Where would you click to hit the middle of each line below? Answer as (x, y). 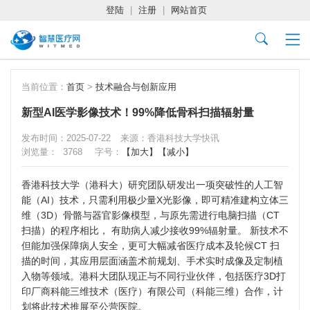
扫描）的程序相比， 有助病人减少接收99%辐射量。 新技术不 (155, 230)
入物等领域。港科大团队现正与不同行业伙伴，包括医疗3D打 (154, 276)
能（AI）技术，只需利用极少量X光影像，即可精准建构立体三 (155, 200)
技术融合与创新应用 (136, 87)
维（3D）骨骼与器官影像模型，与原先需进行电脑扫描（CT (151, 215)
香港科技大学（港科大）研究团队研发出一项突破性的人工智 (152, 185)
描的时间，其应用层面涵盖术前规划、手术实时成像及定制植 (152, 261)
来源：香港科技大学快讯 (170, 138)
